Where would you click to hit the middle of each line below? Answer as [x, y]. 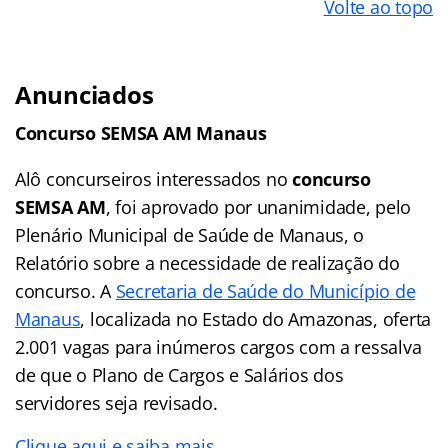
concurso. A [65, 290]
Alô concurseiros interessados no [154, 178]
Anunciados [84, 94]
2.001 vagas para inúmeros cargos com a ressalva [218, 346]
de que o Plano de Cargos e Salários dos [179, 374]
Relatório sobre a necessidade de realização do [207, 262]
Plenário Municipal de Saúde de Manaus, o [190, 234]
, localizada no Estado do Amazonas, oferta [256, 318]
